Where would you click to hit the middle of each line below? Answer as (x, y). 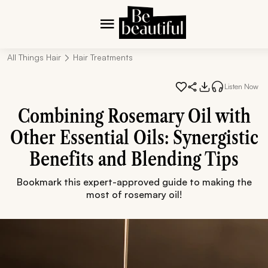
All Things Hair (34, 57)
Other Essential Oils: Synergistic (134, 137)
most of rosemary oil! (134, 194)
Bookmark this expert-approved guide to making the (134, 182)
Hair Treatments (103, 57)
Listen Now (241, 86)
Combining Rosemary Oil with (134, 116)
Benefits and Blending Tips (134, 159)
